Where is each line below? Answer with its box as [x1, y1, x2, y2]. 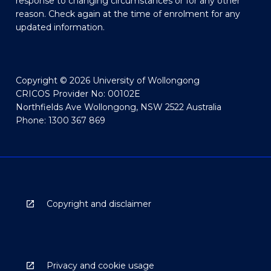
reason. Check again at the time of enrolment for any [15, 8, 240, 20]
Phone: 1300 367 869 [15, 114, 105, 126]
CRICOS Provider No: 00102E [15, 88, 140, 99]
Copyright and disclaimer [46, 198, 151, 209]
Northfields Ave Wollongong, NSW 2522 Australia [15, 101, 221, 113]
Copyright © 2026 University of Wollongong [15, 74, 200, 86]
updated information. [15, 22, 105, 33]
